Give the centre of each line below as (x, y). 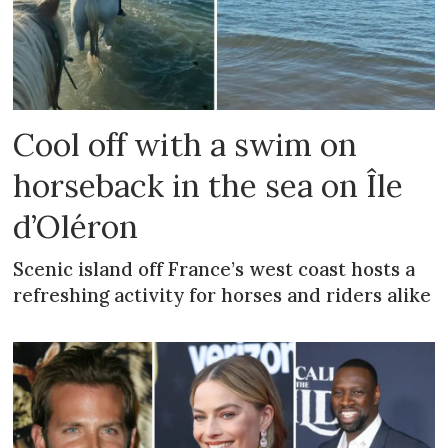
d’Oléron (76, 227)
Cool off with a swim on (185, 145)
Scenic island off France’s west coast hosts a (214, 268)
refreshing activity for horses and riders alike (222, 294)
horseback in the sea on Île (208, 186)
